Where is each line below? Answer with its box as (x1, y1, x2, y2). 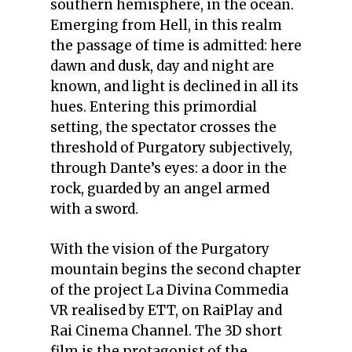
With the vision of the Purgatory (50, 240, 269, 258)
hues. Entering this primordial (50, 97, 257, 115)
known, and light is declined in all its (50, 77, 299, 95)
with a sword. (50, 200, 138, 218)
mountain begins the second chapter (50, 261, 301, 279)
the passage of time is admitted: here (50, 36, 302, 54)
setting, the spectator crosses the (50, 118, 277, 136)
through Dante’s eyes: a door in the (50, 159, 287, 177)
